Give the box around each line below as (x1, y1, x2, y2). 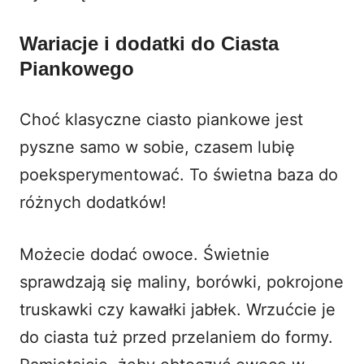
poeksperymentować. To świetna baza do (19, 164, 338, 184)
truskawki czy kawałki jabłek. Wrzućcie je (19, 299, 336, 319)
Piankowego (19, 57, 134, 80)
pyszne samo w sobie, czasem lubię (19, 136, 295, 157)
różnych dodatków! (19, 192, 167, 212)
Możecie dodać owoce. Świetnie (19, 244, 270, 264)
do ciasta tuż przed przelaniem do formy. (19, 327, 333, 347)
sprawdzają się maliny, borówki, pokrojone (19, 271, 344, 292)
